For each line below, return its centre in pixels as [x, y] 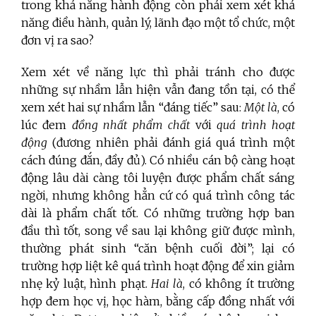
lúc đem [47, 125]
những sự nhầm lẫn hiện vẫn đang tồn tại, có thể [158, 90]
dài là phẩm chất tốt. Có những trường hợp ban [158, 213]
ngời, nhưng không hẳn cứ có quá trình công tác [158, 196]
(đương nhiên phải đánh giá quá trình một [171, 143]
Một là [260, 108]
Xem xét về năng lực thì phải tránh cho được [158, 72]
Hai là [167, 284]
